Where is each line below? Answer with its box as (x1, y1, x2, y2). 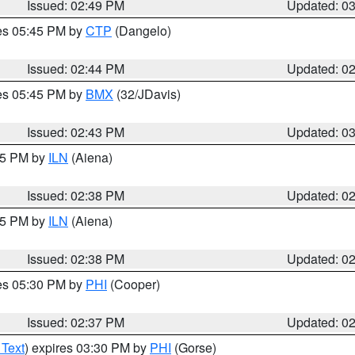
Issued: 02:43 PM (27, 123, 125, 141)
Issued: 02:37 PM (27, 313, 125, 331)
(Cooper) (107, 275, 160, 293)
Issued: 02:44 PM (27, 59, 125, 78)
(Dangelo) (112, 21, 171, 40)
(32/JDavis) (113, 85, 181, 103)
